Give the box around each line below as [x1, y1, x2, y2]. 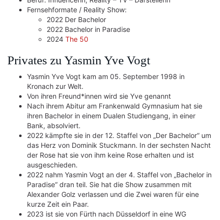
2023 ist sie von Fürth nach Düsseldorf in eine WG [27, 210, 186, 218]
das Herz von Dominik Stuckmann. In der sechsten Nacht [27, 141, 211, 149]
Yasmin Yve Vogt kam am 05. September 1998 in [27, 72, 185, 81]
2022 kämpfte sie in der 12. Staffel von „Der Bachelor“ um [27, 131, 211, 139]
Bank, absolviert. [27, 121, 81, 130]
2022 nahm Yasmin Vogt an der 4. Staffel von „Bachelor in [27, 170, 212, 179]
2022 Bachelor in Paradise [47, 25, 130, 33]
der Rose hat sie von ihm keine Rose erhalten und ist [27, 151, 194, 159]
